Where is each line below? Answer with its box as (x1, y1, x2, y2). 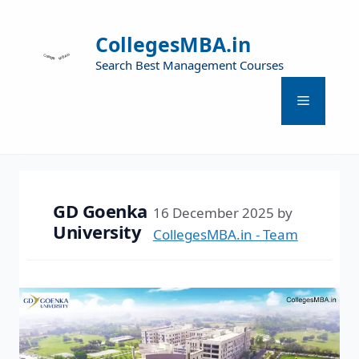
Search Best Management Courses (95, 57, 284, 73)
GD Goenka (53, 198, 148, 223)
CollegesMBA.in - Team (152, 224, 298, 244)
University (53, 219, 142, 244)
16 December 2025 (152, 203, 274, 222)
